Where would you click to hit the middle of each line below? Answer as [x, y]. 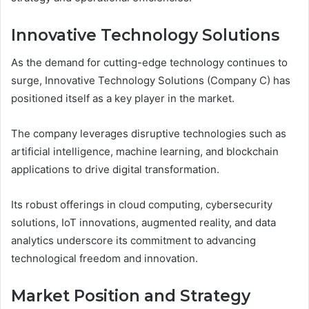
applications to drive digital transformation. [115, 170]
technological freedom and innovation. [104, 259]
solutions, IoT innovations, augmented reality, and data [143, 223]
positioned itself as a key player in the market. [123, 99]
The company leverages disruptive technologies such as [149, 134]
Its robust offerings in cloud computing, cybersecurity [142, 205]
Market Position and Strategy [131, 296]
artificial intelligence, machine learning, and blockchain [145, 152]
